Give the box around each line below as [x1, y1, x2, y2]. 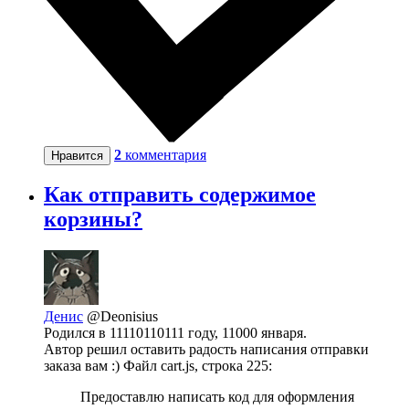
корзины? [44, 207, 142, 232]
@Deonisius [87, 309, 158, 325]
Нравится [51, 148, 103, 163]
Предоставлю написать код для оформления [80, 389, 354, 405]
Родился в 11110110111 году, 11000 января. [44, 325, 307, 341]
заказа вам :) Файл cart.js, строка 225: [44, 358, 272, 374]
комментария [125, 146, 206, 163]
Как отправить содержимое [44, 183, 316, 207]
